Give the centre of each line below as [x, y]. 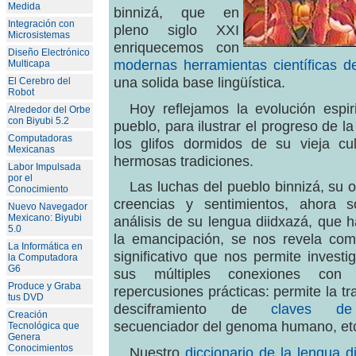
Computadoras [40, 138]
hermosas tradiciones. [184, 161]
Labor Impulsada [44, 167]
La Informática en [45, 246]
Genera [24, 337]
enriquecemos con [176, 47]
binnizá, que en [176, 12]
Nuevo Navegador [48, 207]
